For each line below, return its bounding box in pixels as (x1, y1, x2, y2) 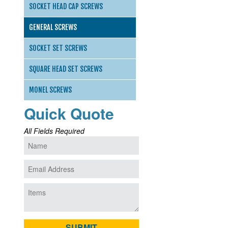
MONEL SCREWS (29, 85, 72, 94)
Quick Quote (24, 102, 114, 124)
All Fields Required (24, 126, 84, 136)
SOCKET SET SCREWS (29, 44, 87, 52)
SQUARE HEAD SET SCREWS (29, 65, 102, 73)
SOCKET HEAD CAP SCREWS (29, 2, 103, 11)
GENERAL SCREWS (29, 23, 77, 32)
